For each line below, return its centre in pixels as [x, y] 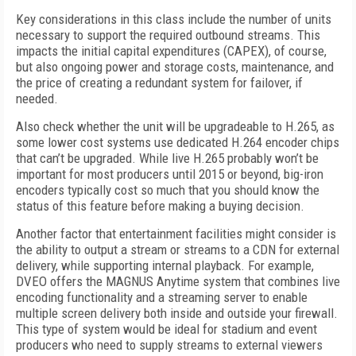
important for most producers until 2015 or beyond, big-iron [170, 174]
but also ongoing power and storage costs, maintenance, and [175, 67]
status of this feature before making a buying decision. [160, 206]
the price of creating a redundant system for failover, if [159, 83]
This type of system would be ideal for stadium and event [166, 329]
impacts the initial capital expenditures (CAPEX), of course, [171, 51]
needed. [37, 99]
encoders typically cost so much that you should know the [168, 190]
